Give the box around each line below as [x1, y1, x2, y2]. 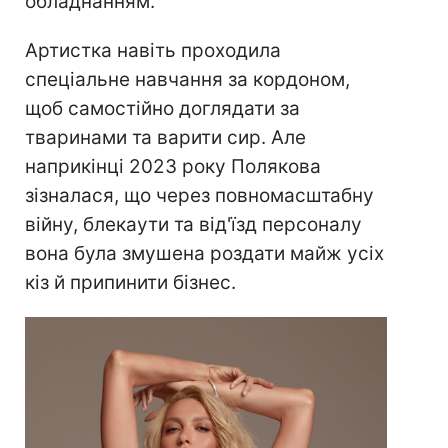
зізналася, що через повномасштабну [25, 183, 374, 207]
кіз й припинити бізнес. [25, 270, 236, 294]
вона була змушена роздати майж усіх [25, 241, 384, 265]
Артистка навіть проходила [25, 38, 281, 62]
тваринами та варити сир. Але [25, 125, 306, 149]
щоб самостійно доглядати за [25, 96, 300, 120]
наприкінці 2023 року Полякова [25, 154, 321, 178]
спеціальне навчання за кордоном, [25, 67, 350, 91]
